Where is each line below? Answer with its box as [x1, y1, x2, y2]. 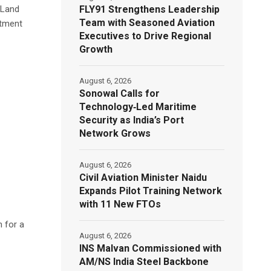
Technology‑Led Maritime [79, 100, 197, 113]
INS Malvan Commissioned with [79, 242, 222, 254]
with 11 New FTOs [79, 198, 162, 210]
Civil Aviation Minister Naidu [79, 171, 207, 183]
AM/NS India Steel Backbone [79, 255, 209, 267]
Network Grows [79, 127, 151, 139]
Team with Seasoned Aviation [79, 16, 215, 28]
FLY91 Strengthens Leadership [79, 3, 220, 15]
